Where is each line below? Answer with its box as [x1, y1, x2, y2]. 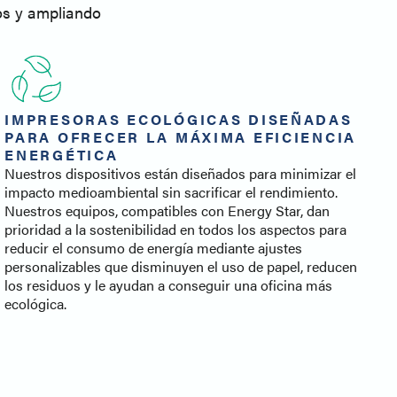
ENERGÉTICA [4, 144, 119, 166]
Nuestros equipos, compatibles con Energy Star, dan [4, 200, 331, 222]
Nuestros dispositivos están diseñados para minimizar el [4, 163, 357, 184]
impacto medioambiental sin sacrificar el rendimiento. [4, 182, 339, 203]
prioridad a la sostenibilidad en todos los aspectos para [4, 219, 347, 240]
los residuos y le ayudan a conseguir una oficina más [4, 275, 333, 296]
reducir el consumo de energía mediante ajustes [4, 237, 303, 259]
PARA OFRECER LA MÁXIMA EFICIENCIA [4, 127, 357, 148]
